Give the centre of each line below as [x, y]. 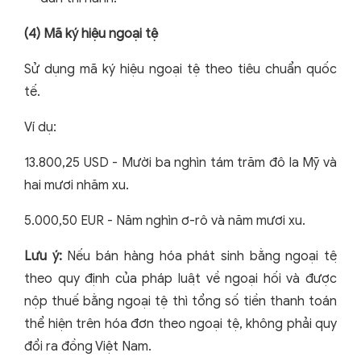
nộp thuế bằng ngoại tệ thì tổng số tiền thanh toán [180, 302]
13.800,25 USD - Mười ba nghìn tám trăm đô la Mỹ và [180, 163]
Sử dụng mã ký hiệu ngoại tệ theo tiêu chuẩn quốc [180, 70]
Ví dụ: [40, 128]
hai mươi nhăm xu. [77, 186]
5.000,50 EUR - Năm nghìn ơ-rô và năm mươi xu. [165, 221]
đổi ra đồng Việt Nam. [88, 347]
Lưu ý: [46, 257]
